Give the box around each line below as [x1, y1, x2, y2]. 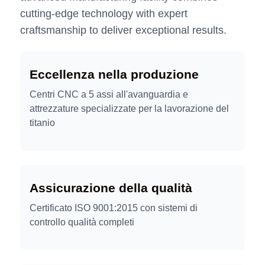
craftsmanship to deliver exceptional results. [20, 24, 227, 37]
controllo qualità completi [30, 217, 134, 228]
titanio [30, 117, 55, 128]
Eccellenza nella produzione [30, 67, 199, 81]
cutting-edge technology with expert [20, 8, 188, 20]
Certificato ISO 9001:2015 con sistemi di [30, 203, 198, 214]
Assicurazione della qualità [30, 181, 192, 195]
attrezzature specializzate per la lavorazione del [30, 103, 229, 114]
